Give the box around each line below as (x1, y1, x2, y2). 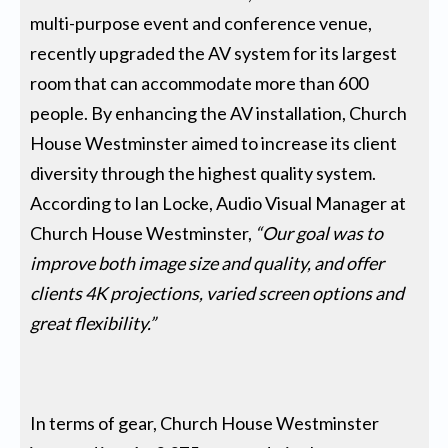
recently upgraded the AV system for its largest (30, 41, 398, 64)
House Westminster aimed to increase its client (30, 131, 398, 154)
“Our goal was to (255, 221, 384, 244)
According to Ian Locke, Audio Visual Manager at (30, 191, 407, 214)
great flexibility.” (30, 311, 157, 334)
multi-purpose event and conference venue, (30, 11, 373, 34)
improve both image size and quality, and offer (30, 251, 385, 274)
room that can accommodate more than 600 (30, 71, 369, 94)
